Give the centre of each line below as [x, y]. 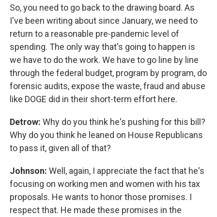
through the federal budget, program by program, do [108, 73]
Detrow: [26, 122]
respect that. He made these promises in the [96, 210]
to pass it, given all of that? [60, 148]
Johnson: [29, 171]
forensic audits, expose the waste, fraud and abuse [108, 86]
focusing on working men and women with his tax [105, 184]
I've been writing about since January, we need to [104, 21]
